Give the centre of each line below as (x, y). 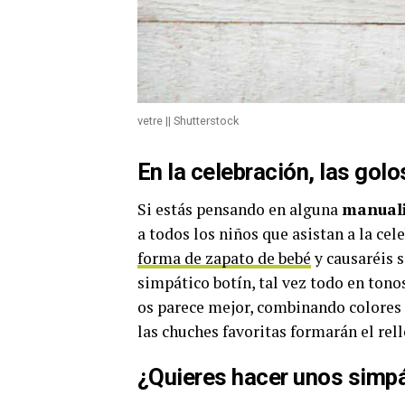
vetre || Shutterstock (188, 121)
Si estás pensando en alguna (240, 210)
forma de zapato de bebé (224, 259)
